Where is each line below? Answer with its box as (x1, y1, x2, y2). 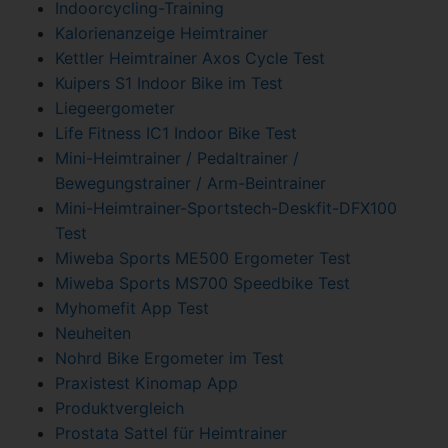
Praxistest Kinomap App (55, 373, 238, 393)
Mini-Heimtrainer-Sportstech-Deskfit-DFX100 (55, 198, 397, 218)
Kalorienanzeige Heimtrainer (55, 23, 268, 43)
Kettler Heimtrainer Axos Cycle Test (55, 48, 325, 68)
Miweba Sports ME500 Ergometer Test (55, 248, 351, 268)
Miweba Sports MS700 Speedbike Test (55, 273, 350, 293)
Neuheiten (55, 323, 131, 343)
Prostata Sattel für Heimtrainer (55, 423, 287, 443)
